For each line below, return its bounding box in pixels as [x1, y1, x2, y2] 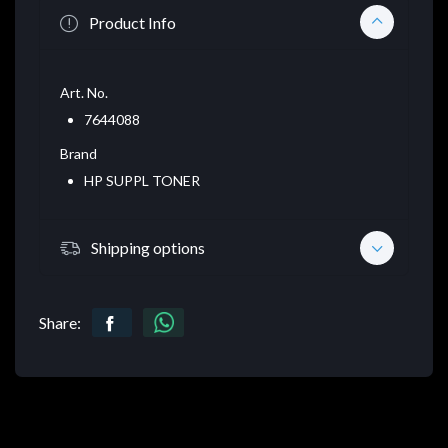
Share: [39, 313, 81, 333]
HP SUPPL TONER [84, 172, 200, 190]
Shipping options [91, 237, 205, 257]
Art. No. [60, 84, 108, 102]
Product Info [89, 12, 176, 32]
